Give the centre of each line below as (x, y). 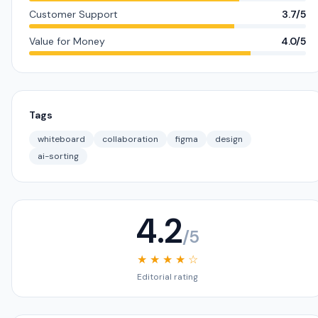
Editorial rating (168, 277)
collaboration (130, 139)
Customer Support (73, 14)
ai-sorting (58, 156)
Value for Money (67, 41)
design (229, 139)
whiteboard (61, 139)
